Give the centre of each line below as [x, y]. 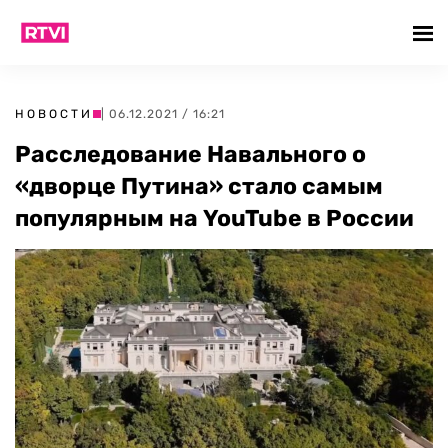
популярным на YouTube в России [214, 218]
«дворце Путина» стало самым [199, 186]
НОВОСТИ [54, 114]
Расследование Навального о [190, 154]
